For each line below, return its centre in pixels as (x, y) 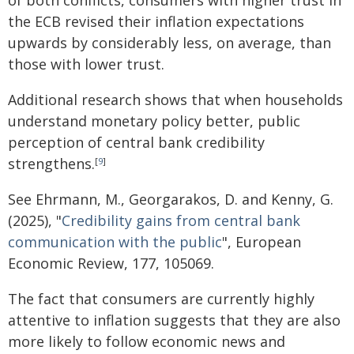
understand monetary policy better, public (154, 121)
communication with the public (115, 242)
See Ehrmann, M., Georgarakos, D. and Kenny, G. (171, 199)
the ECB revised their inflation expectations (156, 21)
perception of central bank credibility (136, 142)
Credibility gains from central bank (181, 220)
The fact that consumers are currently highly (161, 299)
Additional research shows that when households (175, 100)
